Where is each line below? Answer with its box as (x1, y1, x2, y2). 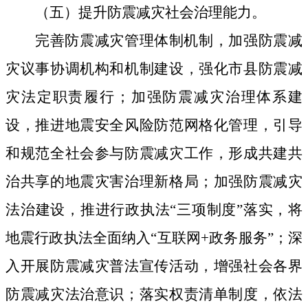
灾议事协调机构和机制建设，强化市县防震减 (5, 60, 302, 78)
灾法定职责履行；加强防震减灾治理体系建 (5, 89, 302, 106)
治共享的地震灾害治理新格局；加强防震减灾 (5, 173, 302, 190)
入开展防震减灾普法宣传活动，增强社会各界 (5, 258, 302, 275)
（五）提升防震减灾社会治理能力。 (35, 4, 266, 21)
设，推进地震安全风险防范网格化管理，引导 (5, 117, 302, 134)
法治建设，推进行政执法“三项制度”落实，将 (5, 201, 302, 219)
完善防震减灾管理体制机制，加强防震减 (35, 32, 302, 49)
